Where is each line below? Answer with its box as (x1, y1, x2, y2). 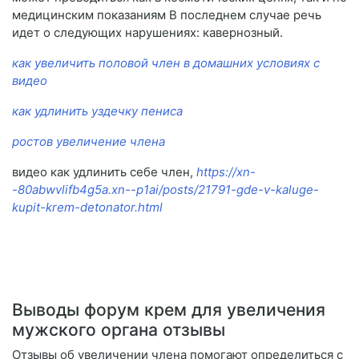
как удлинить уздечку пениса (12, 103, 183, 119)
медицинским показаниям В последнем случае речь (12, 7, 321, 23)
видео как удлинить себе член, (12, 164, 196, 180)
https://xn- (196, 164, 256, 180)
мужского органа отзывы (12, 320, 225, 341)
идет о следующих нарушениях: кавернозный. (12, 25, 283, 41)
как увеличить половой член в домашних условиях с (12, 55, 320, 71)
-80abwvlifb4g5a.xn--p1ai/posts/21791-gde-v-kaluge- (12, 182, 319, 198)
